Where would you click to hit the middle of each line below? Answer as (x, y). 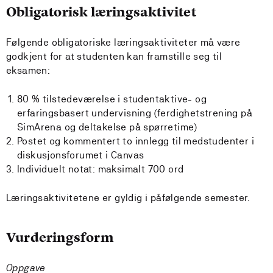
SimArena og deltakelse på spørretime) (107, 127)
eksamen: (28, 70)
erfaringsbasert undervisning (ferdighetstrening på (135, 113)
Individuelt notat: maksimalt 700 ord (101, 169)
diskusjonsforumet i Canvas (81, 155)
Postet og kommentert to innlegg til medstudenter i (136, 141)
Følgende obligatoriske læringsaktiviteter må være (123, 42)
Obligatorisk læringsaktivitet (101, 12)
